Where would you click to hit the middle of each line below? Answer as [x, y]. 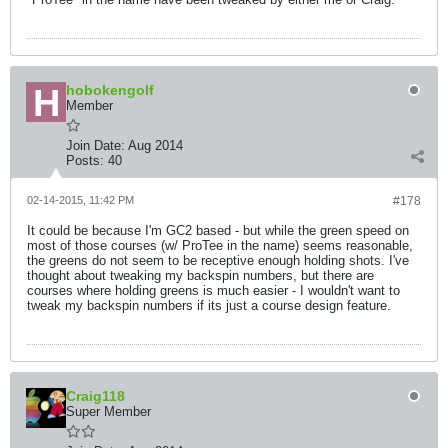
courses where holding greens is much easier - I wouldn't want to [213, 290]
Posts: [85, 160]
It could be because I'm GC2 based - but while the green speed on [218, 230]
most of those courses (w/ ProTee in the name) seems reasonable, [220, 245]
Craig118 [95, 396]
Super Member [108, 411]
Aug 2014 [155, 145]
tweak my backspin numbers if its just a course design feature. [209, 305]
